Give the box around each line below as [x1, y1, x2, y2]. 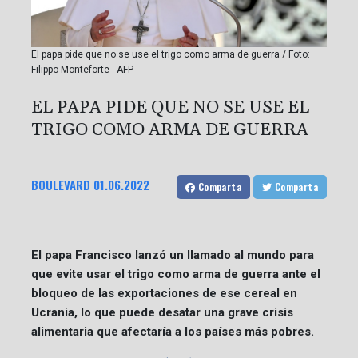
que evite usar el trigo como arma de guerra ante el [31, 266, 320, 281]
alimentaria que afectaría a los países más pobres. [31, 324, 314, 339]
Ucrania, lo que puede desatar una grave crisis [31, 304, 293, 320]
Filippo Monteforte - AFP [31, 63, 133, 75]
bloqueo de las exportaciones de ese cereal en [31, 285, 297, 300]
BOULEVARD [31, 175, 90, 193]
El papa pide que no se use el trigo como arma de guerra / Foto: [31, 48, 310, 60]
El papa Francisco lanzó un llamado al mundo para [31, 247, 314, 262]
